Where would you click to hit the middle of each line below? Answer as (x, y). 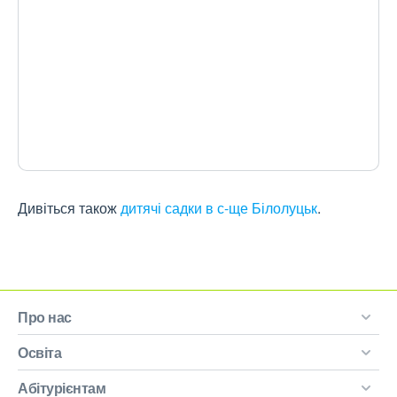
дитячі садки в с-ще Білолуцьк (219, 208)
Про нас (45, 317)
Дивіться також (69, 208)
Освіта (39, 352)
